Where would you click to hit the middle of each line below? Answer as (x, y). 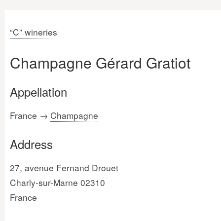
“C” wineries (34, 32)
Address (31, 144)
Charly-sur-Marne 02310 (57, 182)
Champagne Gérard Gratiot (100, 62)
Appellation (38, 92)
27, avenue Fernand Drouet (64, 167)
